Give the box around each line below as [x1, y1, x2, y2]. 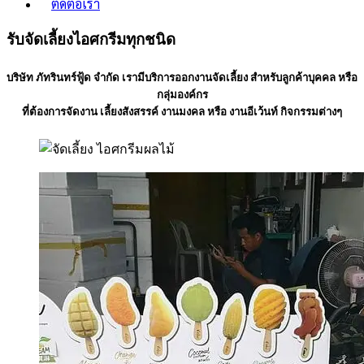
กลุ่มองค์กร [156, 89, 208, 102]
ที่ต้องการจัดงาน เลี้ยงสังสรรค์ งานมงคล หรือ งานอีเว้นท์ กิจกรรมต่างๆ [22, 106, 342, 119]
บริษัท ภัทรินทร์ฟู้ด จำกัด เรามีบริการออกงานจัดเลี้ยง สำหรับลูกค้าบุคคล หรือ [6, 71, 357, 84]
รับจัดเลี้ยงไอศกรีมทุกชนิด [6, 31, 175, 49]
